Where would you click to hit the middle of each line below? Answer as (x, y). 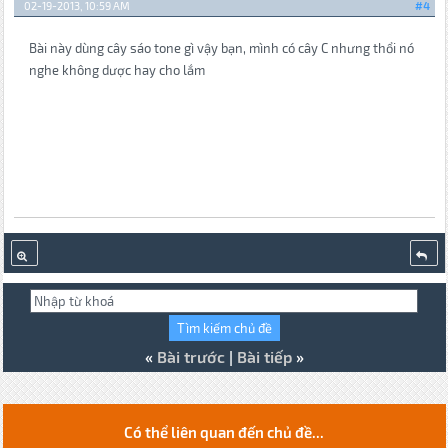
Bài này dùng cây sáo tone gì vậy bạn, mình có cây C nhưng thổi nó (221, 47)
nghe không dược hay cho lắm (116, 69)
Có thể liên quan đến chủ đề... (224, 432)
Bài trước (190, 357)
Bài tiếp (264, 357)
